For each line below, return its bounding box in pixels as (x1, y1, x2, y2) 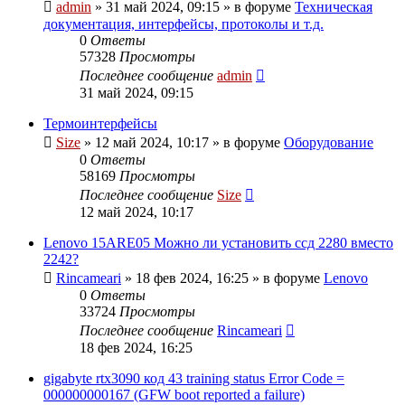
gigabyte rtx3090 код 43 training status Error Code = (43, 370, 344, 386)
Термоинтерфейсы (43, 115, 157, 131)
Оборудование (284, 134, 373, 150)
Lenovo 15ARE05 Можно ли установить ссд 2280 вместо (43, 234, 393, 250)
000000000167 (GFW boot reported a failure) (43, 386, 305, 402)
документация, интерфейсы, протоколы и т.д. (43, 15, 324, 32)
